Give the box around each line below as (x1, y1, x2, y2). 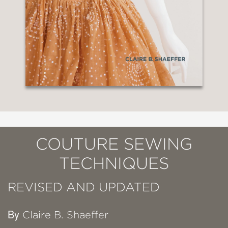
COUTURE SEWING (36, 135, 192, 153)
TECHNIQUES (59, 154, 169, 172)
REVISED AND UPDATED (8, 180, 160, 194)
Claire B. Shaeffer (22, 209, 108, 220)
